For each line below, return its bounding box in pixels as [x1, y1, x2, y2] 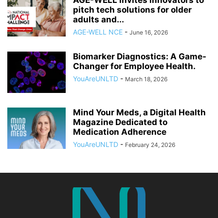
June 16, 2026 [129, 28, 168, 36]
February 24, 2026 [125, 141, 175, 148]
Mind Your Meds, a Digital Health [73, 107, 206, 117]
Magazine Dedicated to [73, 117, 167, 127]
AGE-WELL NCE [73, 27, 123, 36]
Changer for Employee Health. [73, 61, 196, 71]
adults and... [73, 14, 124, 24]
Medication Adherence [73, 127, 166, 137]
